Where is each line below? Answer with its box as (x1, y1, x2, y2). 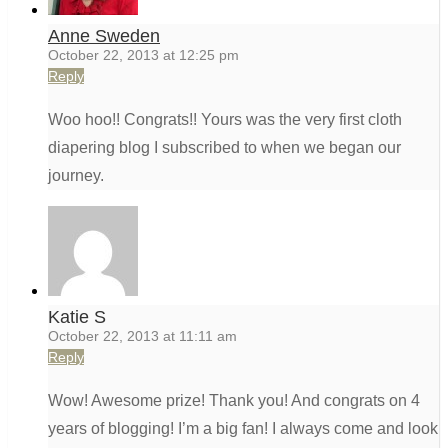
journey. (48, 167, 104, 185)
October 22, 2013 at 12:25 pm (48, 47, 239, 64)
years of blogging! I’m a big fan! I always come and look (48, 420, 438, 438)
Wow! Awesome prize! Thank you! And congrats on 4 (48, 392, 420, 410)
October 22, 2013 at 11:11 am (48, 328, 237, 345)
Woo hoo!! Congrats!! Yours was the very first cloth (48, 111, 402, 129)
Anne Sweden (48, 26, 160, 47)
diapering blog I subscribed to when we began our (48, 139, 401, 157)
